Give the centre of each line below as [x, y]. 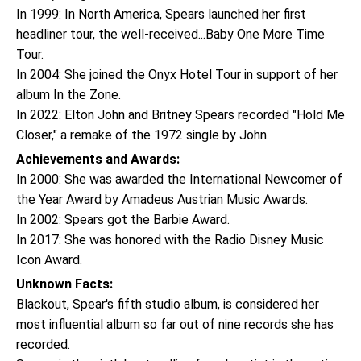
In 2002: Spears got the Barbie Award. [123, 220]
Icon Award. [49, 260]
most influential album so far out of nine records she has [175, 324]
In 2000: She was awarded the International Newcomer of [179, 179]
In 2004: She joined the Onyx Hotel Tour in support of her [177, 75]
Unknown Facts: [64, 284]
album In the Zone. [68, 95]
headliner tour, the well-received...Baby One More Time [170, 34]
